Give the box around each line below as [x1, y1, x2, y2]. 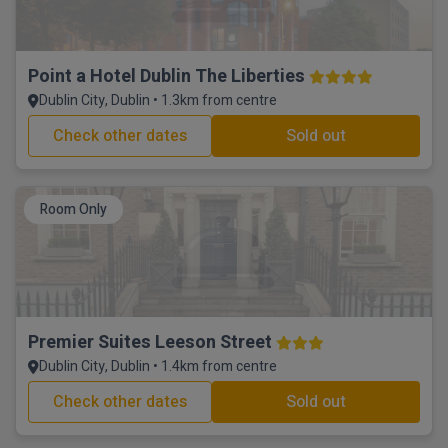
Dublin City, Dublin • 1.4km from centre [39, 356, 277, 377]
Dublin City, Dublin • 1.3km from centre [39, 90, 277, 111]
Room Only [40, 199, 107, 220]
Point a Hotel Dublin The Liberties [28, 63, 305, 90]
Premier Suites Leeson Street [28, 329, 272, 356]
